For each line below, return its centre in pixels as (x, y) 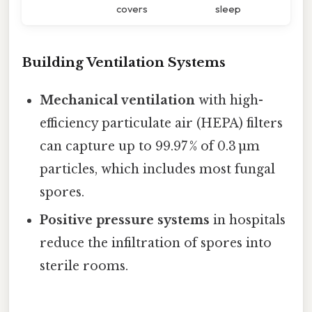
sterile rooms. (84, 266)
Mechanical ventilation (118, 101)
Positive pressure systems (125, 220)
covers (132, 9)
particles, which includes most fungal (158, 170)
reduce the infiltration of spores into (156, 243)
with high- (229, 101)
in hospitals (248, 220)
